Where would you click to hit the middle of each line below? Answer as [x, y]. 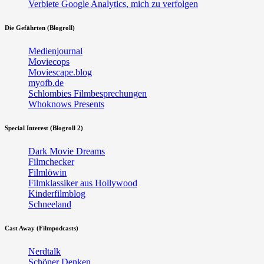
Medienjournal [55, 51]
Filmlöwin [47, 173]
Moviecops [49, 62]
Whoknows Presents [66, 104]
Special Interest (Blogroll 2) [44, 128]
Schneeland [50, 204]
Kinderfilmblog [57, 194]
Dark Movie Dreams [67, 151]
